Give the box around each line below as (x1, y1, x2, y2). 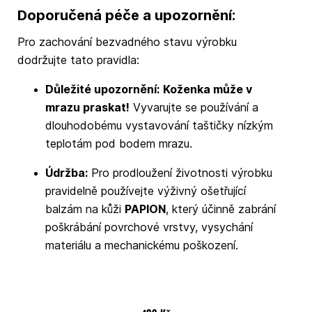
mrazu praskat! (45, 100, 130, 115)
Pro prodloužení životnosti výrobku (87, 166, 272, 180)
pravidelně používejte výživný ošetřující (45, 184, 246, 198)
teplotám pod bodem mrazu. (45, 136, 192, 151)
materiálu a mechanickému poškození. (45, 238, 238, 253)
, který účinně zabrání (165, 202, 276, 217)
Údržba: (45, 166, 88, 180)
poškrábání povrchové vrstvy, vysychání (45, 220, 253, 235)
